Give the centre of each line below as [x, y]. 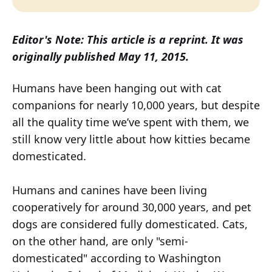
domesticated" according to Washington [117, 258]
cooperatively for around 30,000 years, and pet [132, 207]
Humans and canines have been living [110, 190]
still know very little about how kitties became [131, 139]
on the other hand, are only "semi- [100, 241]
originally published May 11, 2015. [100, 57]
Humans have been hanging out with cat [117, 88]
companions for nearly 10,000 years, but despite [136, 105]
